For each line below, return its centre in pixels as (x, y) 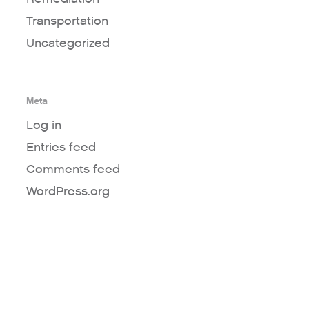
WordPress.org (68, 192)
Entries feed (61, 148)
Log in (43, 126)
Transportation (67, 21)
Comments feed (73, 170)
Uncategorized (68, 43)
